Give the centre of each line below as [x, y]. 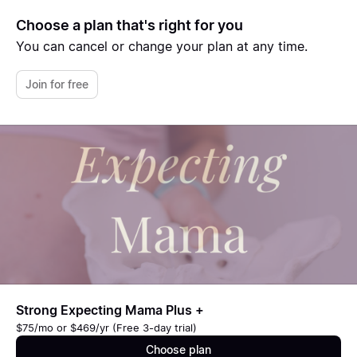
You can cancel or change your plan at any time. [162, 46]
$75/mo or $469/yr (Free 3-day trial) [106, 328]
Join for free [57, 84]
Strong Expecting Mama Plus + [110, 310]
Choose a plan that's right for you [129, 25]
